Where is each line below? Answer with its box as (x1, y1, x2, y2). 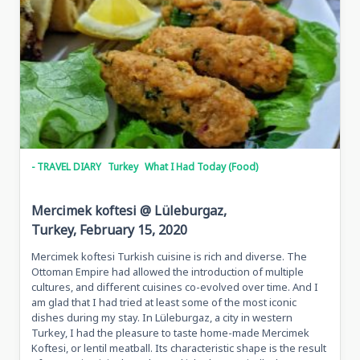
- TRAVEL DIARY (31, 160, 101, 174)
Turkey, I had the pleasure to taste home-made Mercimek (31, 325, 309, 341)
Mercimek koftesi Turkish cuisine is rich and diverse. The (31, 249, 307, 264)
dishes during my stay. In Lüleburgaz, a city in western (31, 310, 292, 325)
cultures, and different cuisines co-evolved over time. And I (31, 280, 318, 295)
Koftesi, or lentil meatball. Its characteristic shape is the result (31, 341, 326, 356)
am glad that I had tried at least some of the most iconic (31, 295, 297, 310)
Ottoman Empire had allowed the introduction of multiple (31, 264, 304, 280)
